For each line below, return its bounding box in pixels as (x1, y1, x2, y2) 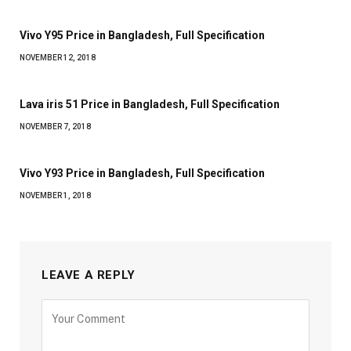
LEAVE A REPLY (42, 267, 136, 282)
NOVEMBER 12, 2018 (20, 52, 96, 62)
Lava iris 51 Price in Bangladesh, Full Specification (20, 97, 280, 110)
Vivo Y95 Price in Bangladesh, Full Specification (20, 28, 265, 42)
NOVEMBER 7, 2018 (20, 121, 91, 131)
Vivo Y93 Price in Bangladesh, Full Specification (20, 166, 265, 179)
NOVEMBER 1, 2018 (20, 190, 91, 200)
